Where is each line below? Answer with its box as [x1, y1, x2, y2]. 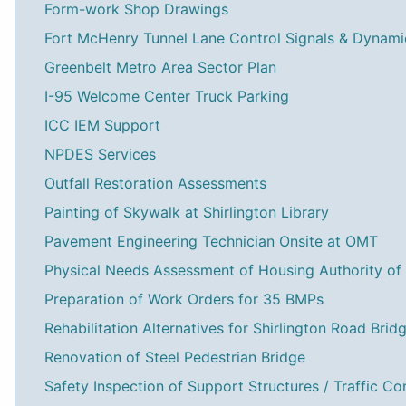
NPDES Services [44, 145, 156, 163]
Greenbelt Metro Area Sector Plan [44, 58, 276, 76]
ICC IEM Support [44, 116, 160, 134]
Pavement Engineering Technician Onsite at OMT [44, 232, 378, 250]
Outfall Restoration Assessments [44, 174, 266, 192]
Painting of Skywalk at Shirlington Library [44, 203, 329, 221]
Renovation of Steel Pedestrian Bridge [44, 348, 305, 366]
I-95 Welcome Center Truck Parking [44, 87, 289, 105]
